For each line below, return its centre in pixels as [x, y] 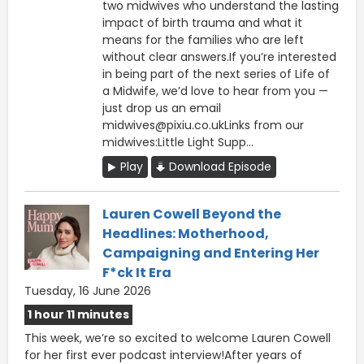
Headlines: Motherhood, [186, 233]
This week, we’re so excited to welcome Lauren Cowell [178, 338]
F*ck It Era [137, 272]
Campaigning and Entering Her [211, 253]
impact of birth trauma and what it [202, 22]
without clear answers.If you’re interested [219, 56]
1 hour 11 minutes [78, 314]
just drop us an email [162, 108]
